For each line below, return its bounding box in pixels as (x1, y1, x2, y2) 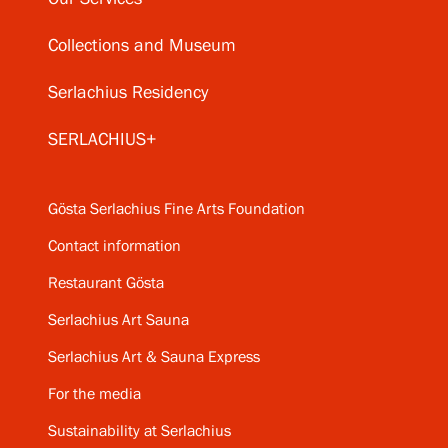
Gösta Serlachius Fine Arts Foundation (48, 200, 305, 220)
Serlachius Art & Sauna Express (48, 348, 260, 368)
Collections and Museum (48, 35, 236, 58)
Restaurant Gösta (48, 274, 164, 294)
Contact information (48, 237, 181, 257)
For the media (48, 385, 141, 405)
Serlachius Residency (48, 82, 208, 105)
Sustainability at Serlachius (48, 422, 231, 442)
